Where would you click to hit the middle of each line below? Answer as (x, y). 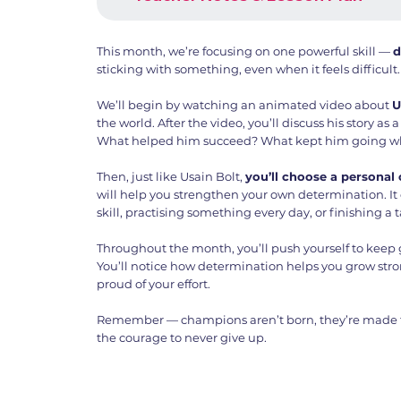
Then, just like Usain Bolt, (171, 176)
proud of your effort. (154, 283)
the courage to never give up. (182, 337)
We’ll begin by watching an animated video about (245, 104)
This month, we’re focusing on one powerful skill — (245, 51)
